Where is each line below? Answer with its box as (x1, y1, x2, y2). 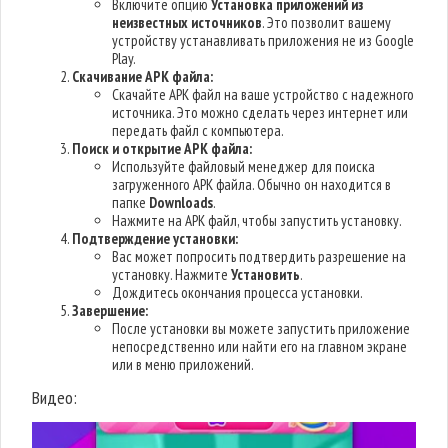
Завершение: (72, 301, 149, 320)
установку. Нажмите (112, 265, 232, 284)
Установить (231, 265, 301, 284)
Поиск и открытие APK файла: (72, 139, 253, 158)
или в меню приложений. (112, 355, 255, 374)
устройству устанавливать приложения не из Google (112, 31, 415, 50)
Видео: (32, 386, 78, 409)
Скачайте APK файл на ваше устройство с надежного (112, 85, 415, 104)
